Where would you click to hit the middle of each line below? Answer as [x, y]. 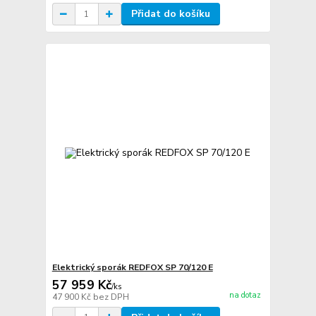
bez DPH [111, 297]
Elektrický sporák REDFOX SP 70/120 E [132, 267]
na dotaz [245, 296]
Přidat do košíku [170, 14]
